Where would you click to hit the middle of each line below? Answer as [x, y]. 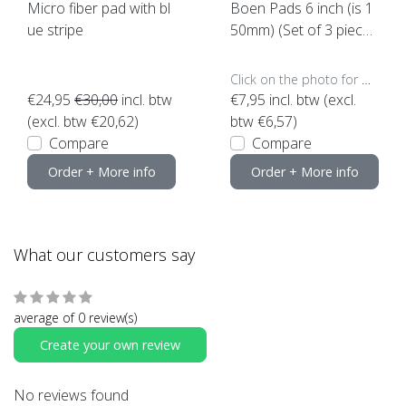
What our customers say [104, 254]
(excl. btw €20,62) [83, 121]
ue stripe [55, 29]
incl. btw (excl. [311, 99]
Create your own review [110, 344]
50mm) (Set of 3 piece [300, 29]
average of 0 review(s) [75, 317]
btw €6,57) [264, 121]
